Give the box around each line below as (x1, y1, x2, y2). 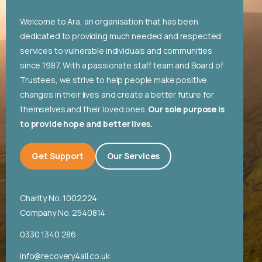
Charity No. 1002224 (20, 192, 98, 204)
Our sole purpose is (146, 103, 225, 115)
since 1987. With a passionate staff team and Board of (20, 59, 223, 71)
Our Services (107, 150, 160, 161)
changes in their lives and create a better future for (20, 88, 214, 100)
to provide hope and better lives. (20, 118, 153, 129)
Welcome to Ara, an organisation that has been (20, 15, 198, 27)
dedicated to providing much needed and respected (20, 30, 222, 42)
